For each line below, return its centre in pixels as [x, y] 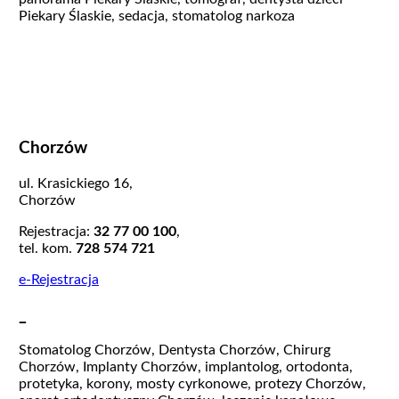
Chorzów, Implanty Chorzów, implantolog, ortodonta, [185, 367]
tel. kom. [45, 248]
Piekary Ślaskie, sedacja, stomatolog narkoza [156, 16]
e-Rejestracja [58, 279]
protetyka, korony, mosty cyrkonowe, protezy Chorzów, [192, 384]
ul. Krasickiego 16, [75, 183]
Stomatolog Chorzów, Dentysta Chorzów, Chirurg [174, 350]
